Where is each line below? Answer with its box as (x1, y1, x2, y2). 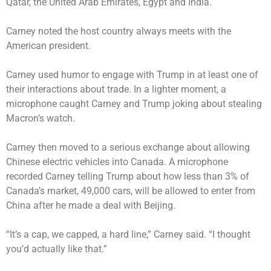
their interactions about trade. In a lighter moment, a (6, 83, 226, 95)
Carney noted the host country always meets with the (6, 25, 231, 37)
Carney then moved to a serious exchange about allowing (6, 141, 250, 153)
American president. (6, 39, 91, 51)
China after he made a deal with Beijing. (6, 199, 175, 211)
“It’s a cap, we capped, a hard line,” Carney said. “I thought (6, 228, 250, 240)
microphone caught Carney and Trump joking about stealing (6, 97, 262, 109)
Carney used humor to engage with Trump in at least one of (6, 68, 258, 80)
